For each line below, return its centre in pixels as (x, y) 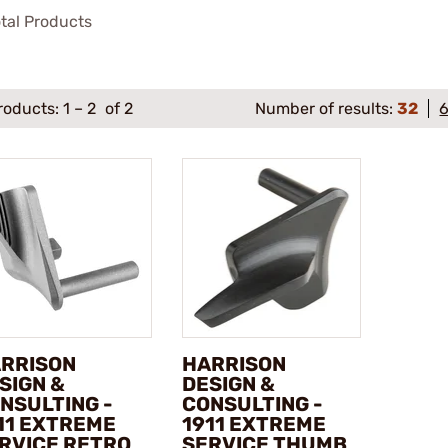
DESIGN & (228, 383)
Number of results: (326, 108)
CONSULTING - (252, 403)
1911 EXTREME (253, 423)
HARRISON (233, 363)
